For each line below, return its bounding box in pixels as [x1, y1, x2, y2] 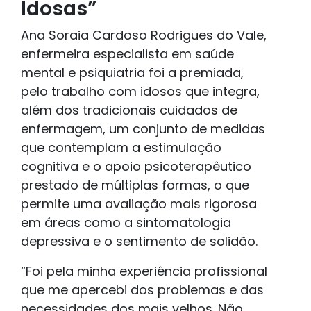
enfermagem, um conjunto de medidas [21, 120, 265, 138]
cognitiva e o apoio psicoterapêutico [21, 158, 251, 176]
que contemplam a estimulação [21, 139, 221, 157]
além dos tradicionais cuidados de [21, 101, 237, 119]
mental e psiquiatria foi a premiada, [21, 64, 244, 82]
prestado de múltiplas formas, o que [21, 176, 249, 194]
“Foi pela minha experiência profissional [21, 262, 267, 280]
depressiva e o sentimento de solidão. [21, 233, 258, 251]
